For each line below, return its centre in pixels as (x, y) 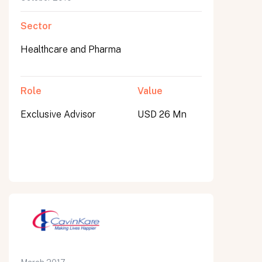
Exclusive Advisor (58, 114)
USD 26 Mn (162, 114)
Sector (36, 26)
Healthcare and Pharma (71, 49)
